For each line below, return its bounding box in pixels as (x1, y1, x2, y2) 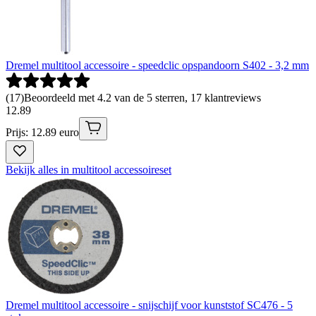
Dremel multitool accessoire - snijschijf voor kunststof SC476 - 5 (6, 298, 293, 311)
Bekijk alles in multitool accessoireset (6, 163, 171, 176)
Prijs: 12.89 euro (6, 126, 79, 138)
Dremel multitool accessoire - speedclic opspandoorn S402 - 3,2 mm (6, 59, 309, 71)
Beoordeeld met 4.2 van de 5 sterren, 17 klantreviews (24, 91, 261, 104)
